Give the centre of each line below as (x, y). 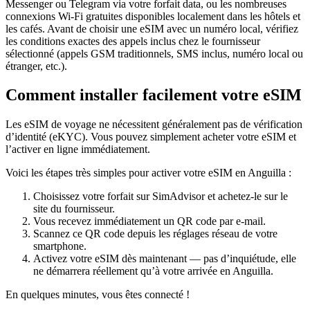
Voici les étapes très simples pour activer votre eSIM (120, 173)
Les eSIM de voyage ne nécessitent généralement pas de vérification (154, 125)
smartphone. (60, 246)
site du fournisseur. (74, 209)
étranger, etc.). (36, 66)
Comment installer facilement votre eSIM (154, 95)
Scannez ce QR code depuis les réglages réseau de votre (155, 234)
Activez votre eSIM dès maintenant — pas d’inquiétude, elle (165, 259)
